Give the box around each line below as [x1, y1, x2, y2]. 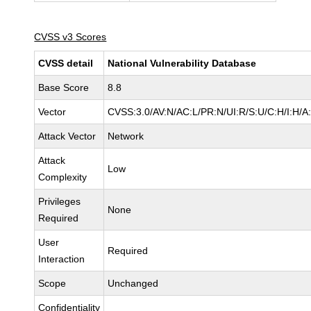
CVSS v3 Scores [34, 31, 107, 42]
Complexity [38, 171, 87, 183]
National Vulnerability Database [108, 58, 257, 69]
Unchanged [108, 278, 159, 289]
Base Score [38, 82, 90, 93]
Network [108, 131, 144, 142]
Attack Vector [38, 131, 96, 142]
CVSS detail [38, 58, 94, 69]
